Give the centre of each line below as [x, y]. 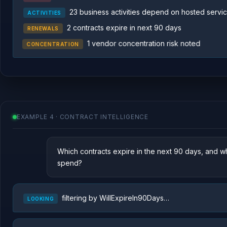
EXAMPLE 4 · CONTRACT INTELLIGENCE [83, 117]
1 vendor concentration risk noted [144, 43]
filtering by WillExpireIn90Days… [116, 198]
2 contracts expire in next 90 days [124, 28]
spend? [70, 163]
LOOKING [41, 199]
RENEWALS [43, 28]
